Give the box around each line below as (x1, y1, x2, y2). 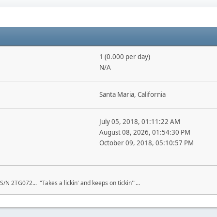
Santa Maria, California (99, 90, 166, 99)
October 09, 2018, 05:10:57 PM (99, 139, 194, 147)
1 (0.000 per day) (99, 52, 150, 61)
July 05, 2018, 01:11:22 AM (99, 117, 180, 126)
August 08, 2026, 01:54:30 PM (99, 128, 190, 137)
